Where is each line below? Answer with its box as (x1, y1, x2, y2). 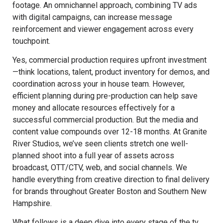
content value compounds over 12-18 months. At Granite (12, 127, 207, 136)
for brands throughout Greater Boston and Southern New (12, 187, 207, 196)
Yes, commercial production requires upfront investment (12, 55, 207, 65)
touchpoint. (12, 36, 50, 46)
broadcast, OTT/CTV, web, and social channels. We (12, 163, 187, 172)
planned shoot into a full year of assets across (12, 151, 174, 160)
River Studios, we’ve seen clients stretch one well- (12, 139, 188, 148)
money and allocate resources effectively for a (12, 103, 175, 112)
